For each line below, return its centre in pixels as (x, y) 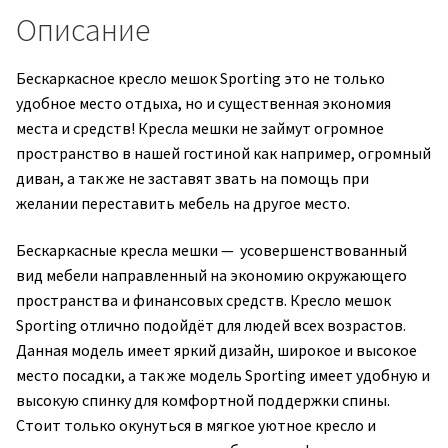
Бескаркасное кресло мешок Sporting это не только (200, 77)
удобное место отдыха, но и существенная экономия (203, 102)
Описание (83, 29)
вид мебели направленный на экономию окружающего (211, 275)
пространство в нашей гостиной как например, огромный (223, 152)
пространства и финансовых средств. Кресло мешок (203, 300)
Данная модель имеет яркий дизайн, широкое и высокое (216, 350)
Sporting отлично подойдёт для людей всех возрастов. (211, 325)
